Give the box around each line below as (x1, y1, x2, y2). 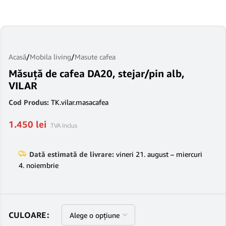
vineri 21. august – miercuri (114, 150, 202, 158)
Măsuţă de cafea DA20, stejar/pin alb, (9, 68, 185, 79)
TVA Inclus (50, 122, 77, 129)
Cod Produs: (9, 98, 51, 106)
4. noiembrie (19, 161, 59, 169)
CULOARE (9, 209, 46, 220)
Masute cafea (75, 52, 116, 61)
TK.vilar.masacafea (51, 98, 108, 106)
